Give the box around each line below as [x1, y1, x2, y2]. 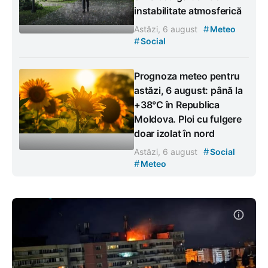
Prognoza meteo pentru [134, 69, 240, 82]
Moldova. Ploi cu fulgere [134, 112, 242, 125]
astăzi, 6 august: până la [134, 84, 243, 96]
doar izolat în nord [134, 127, 215, 139]
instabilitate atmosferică [134, 4, 242, 17]
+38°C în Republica [134, 98, 220, 111]
